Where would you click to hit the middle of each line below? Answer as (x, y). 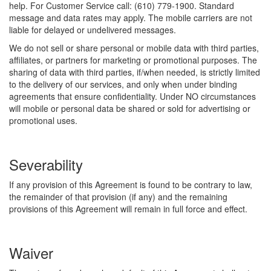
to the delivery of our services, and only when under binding (123, 84)
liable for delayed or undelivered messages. (93, 30)
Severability (46, 164)
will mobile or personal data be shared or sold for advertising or (130, 108)
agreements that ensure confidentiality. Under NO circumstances (132, 96)
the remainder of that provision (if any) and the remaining (118, 197)
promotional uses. (43, 120)
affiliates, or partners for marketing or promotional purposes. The (133, 60)
